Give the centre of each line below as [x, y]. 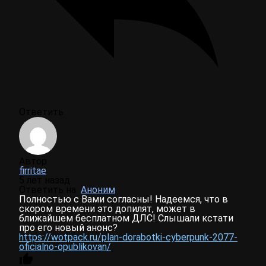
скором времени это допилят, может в [107, 209]
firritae [33, 171]
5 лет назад [45, 180]
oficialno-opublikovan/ [65, 247]
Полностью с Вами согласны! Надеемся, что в [123, 199]
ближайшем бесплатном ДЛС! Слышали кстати [126, 218]
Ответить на [50, 190]
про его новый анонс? [68, 228]
